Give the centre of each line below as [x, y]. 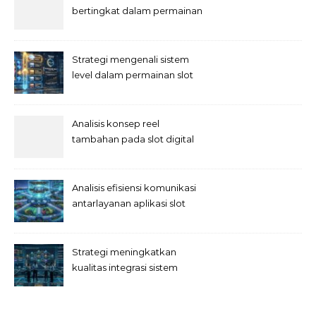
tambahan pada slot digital [133, 139]
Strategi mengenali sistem [130, 59]
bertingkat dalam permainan [137, 11]
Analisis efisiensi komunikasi [134, 188]
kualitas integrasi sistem [125, 267]
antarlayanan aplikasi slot [129, 203]
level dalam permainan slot [133, 75]
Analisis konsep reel [116, 123]
